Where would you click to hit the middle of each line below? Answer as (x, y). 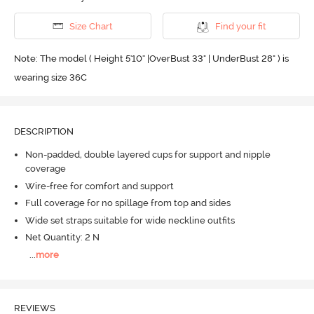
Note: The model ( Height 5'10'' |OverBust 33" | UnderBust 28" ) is (151, 58)
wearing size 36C (50, 77)
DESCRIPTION (43, 131)
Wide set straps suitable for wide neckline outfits (130, 220)
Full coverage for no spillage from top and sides (128, 203)
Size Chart (91, 26)
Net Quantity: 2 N (62, 238)
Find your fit (240, 26)
